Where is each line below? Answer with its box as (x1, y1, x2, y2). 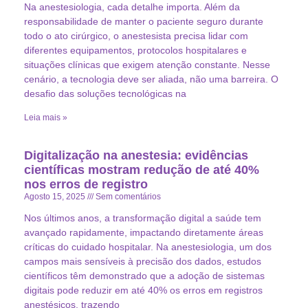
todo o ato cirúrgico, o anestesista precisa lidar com (24, 30, 248, 41)
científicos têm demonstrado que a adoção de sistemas (24, 269, 265, 281)
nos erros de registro (24, 177, 148, 191)
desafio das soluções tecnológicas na (24, 87, 186, 99)
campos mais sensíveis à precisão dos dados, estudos (24, 255, 261, 267)
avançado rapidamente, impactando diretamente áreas (24, 226, 263, 238)
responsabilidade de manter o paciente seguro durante (24, 15, 263, 27)
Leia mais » (24, 112, 67, 122)
